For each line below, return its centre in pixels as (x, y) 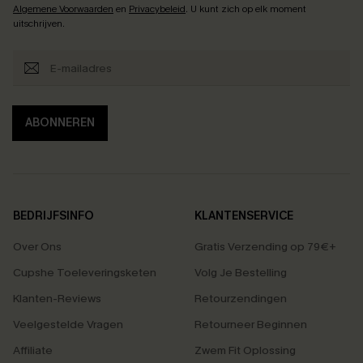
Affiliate (33, 350)
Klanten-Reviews (57, 299)
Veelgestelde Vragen (68, 325)
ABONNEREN (60, 123)
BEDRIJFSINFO (53, 216)
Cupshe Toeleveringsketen (85, 273)
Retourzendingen (241, 299)
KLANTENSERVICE (244, 216)
